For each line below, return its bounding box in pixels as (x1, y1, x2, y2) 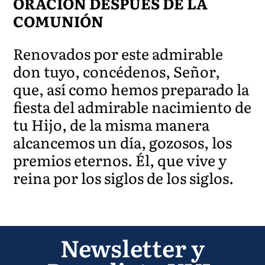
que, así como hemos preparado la (13, 77, 250, 100)
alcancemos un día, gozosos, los (13, 131, 232, 153)
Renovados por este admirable (13, 42, 224, 64)
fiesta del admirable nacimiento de (13, 95, 252, 118)
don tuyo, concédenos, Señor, (13, 60, 221, 82)
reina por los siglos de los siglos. (13, 166, 234, 189)
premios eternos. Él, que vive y (13, 148, 227, 171)
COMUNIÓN (13, 9, 104, 32)
